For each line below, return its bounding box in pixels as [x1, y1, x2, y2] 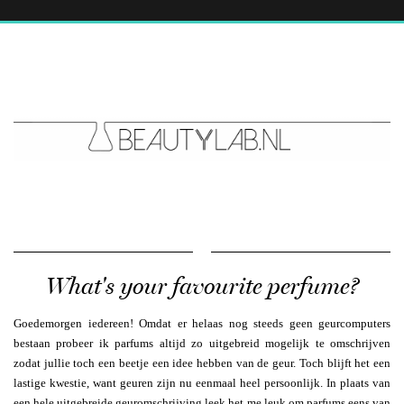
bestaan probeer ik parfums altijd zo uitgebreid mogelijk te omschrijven [14, 335, 390, 350]
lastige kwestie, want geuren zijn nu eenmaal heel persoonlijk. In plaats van [14, 375, 390, 390]
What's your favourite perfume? [45, 271, 359, 300]
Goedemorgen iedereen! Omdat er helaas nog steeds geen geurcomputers [14, 316, 390, 330]
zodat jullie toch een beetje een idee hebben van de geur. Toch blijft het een [14, 355, 390, 370]
